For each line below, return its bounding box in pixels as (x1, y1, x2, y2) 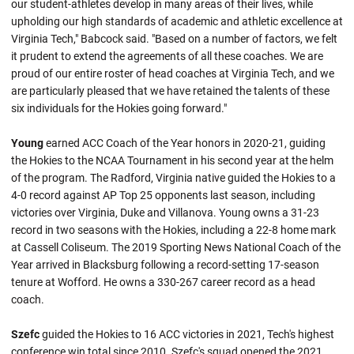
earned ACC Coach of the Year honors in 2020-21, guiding (43, 137, 326, 149)
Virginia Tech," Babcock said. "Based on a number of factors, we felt (11, 32, 337, 45)
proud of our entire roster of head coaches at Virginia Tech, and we (11, 67, 334, 80)
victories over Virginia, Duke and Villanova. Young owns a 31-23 (11, 206, 319, 219)
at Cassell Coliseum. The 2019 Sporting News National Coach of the (11, 241, 341, 254)
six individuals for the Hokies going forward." (11, 102, 227, 115)
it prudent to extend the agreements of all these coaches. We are (11, 50, 323, 62)
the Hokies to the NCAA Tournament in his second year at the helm (11, 154, 333, 167)
